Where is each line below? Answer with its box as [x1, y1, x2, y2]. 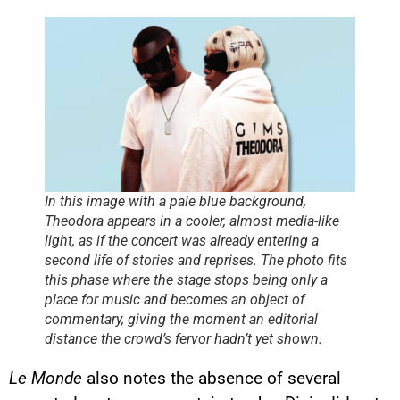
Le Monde [9, 368, 82, 389]
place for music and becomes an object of [45, 291, 304, 309]
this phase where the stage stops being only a [45, 271, 328, 289]
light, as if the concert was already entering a [45, 232, 319, 250]
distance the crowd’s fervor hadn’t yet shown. [45, 330, 322, 348]
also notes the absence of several [82, 368, 341, 389]
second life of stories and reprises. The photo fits [45, 252, 347, 270]
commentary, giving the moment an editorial [45, 311, 318, 329]
